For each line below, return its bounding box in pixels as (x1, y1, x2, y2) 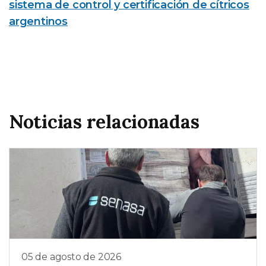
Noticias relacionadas (9, 109, 199, 134)
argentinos (9, 14, 68, 28)
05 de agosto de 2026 (21, 251, 121, 262)
